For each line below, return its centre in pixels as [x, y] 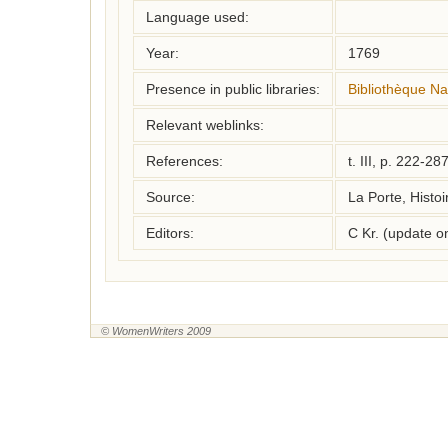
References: [184, 161]
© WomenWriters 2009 [156, 331]
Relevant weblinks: [205, 125]
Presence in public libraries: [233, 89]
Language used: [197, 17]
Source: [170, 197]
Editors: [170, 233]
